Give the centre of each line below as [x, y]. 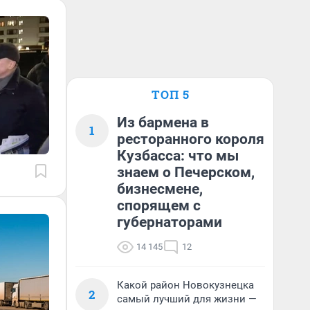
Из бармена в [163, 122]
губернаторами [170, 222]
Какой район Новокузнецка [185, 285]
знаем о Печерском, [186, 172]
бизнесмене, [160, 189]
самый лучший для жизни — [187, 299]
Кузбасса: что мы [178, 156]
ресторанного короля [191, 139]
